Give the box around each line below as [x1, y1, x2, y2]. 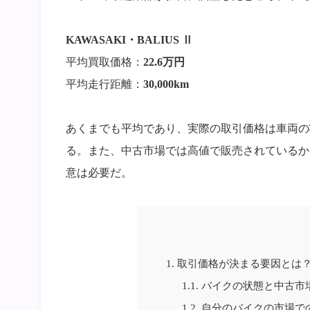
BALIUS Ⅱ [136, 33, 193, 46]
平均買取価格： [65, 55, 143, 68]
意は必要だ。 [65, 166, 132, 179]
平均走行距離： [65, 77, 143, 90]
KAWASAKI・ [65, 33, 137, 46]
